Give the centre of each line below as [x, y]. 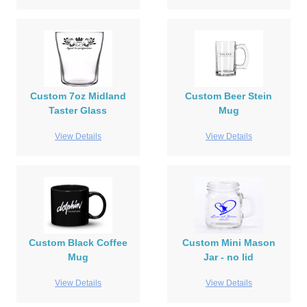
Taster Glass [78, 111]
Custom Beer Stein [229, 96]
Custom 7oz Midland [78, 96]
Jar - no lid [229, 257]
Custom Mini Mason [229, 243]
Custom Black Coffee [78, 243]
